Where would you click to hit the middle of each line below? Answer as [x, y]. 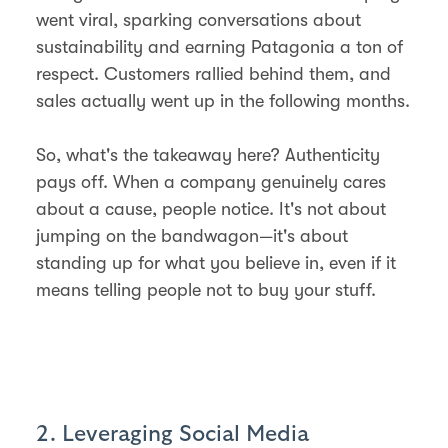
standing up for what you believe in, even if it [216, 262]
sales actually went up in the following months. [223, 100]
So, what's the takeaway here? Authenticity [208, 154]
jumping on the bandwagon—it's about [192, 235]
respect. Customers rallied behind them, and [213, 73]
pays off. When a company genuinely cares [211, 181]
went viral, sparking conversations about [198, 19]
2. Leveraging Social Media [172, 433]
